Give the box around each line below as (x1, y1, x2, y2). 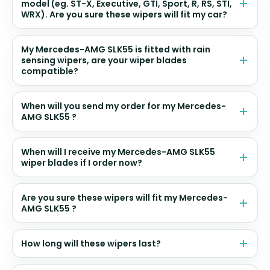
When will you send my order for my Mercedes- (21, 100, 226, 113)
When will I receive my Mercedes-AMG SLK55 (21, 146, 215, 159)
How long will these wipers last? (21, 237, 161, 250)
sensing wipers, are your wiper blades (21, 54, 187, 67)
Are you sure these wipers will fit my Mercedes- (21, 192, 228, 204)
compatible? (21, 65, 78, 78)
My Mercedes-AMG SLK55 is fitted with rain (21, 43, 210, 56)
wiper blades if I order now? (21, 157, 142, 169)
